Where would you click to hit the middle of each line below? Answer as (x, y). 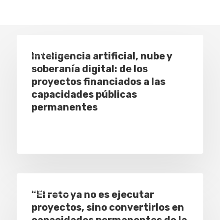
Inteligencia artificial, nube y (101, 56)
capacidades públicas (84, 94)
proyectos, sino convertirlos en (108, 207)
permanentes (64, 107)
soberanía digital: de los (89, 69)
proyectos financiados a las (98, 82)
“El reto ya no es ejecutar (93, 194)
